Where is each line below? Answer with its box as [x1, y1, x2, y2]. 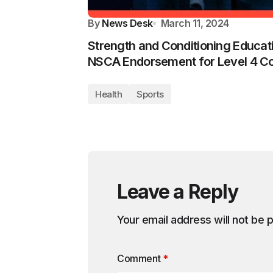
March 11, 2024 [160, 16, 230, 29]
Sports [136, 88, 164, 100]
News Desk [102, 16, 153, 29]
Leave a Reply [117, 179, 238, 204]
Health [95, 88, 122, 100]
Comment [117, 252, 163, 264]
